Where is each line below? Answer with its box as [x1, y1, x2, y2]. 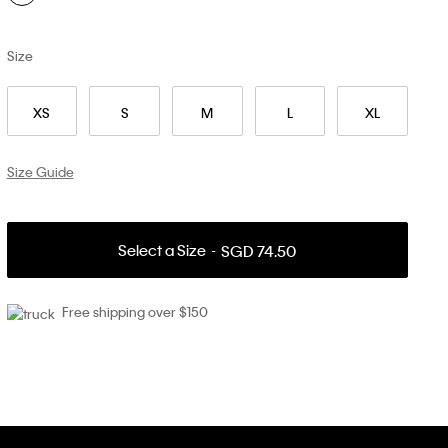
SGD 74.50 [221, 240, 297, 261]
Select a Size [118, 240, 207, 260]
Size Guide [6, 163, 74, 180]
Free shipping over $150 [61, 303, 208, 320]
